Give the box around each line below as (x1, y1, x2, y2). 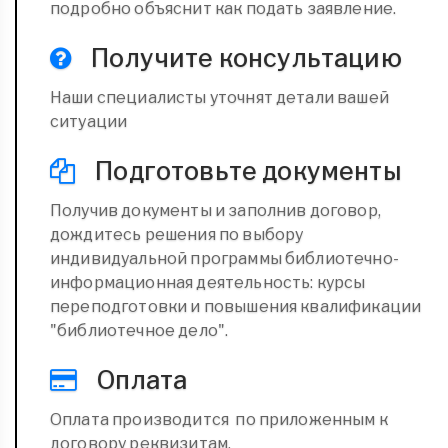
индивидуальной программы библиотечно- (50, 248, 399, 268)
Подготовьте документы (90, 155, 402, 186)
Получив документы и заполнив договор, (50, 200, 381, 220)
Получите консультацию (86, 42, 402, 73)
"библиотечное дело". (50, 320, 229, 340)
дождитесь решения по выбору (50, 224, 304, 244)
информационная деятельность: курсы (50, 272, 366, 292)
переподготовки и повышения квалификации (50, 296, 422, 316)
